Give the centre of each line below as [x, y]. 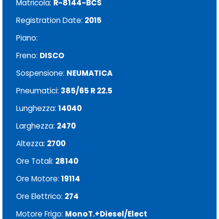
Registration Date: [50, 20]
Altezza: [32, 143]
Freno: [28, 55]
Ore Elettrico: [40, 196]
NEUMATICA [89, 73]
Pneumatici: [38, 90]
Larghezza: [36, 126]
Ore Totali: [36, 161]
